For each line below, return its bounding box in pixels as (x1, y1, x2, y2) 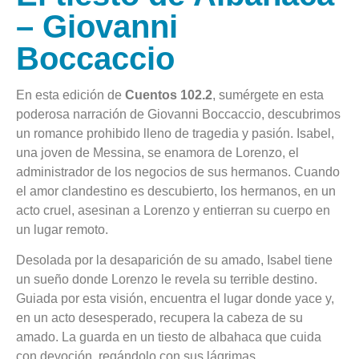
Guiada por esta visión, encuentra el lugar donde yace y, (16, 292, 334, 306)
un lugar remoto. (16, 222, 108, 236)
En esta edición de (16, 87, 125, 102)
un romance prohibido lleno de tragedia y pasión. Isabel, (16, 126, 334, 140)
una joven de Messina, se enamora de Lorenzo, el (16, 145, 299, 159)
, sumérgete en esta (212, 87, 324, 102)
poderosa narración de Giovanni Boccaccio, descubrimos (16, 107, 341, 121)
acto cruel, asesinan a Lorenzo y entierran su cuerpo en (16, 203, 330, 217)
